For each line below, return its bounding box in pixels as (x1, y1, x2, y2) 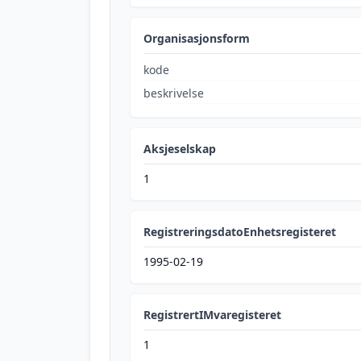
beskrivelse (143, 85, 204, 101)
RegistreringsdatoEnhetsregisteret (143, 224, 336, 239)
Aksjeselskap (143, 141, 216, 156)
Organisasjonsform (143, 31, 250, 46)
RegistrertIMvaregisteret (143, 307, 281, 322)
